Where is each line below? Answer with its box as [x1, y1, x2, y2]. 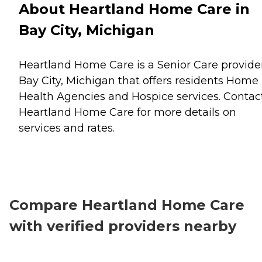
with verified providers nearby [9, 217, 236, 235]
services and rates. [19, 121, 115, 135]
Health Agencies [19, 89, 105, 103]
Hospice [132, 89, 174, 103]
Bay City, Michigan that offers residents [19, 74, 226, 87]
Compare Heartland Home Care [9, 196, 244, 213]
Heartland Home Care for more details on [19, 105, 236, 119]
